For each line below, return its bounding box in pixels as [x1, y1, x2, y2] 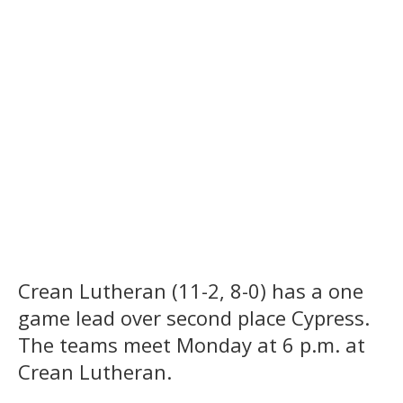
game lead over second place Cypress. [18, 303, 370, 331]
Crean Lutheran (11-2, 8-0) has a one [18, 276, 363, 304]
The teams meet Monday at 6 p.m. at [18, 330, 365, 358]
